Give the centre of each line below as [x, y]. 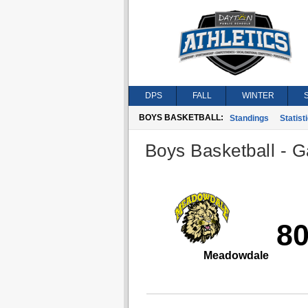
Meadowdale [236, 255]
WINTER [258, 96]
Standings [249, 118]
